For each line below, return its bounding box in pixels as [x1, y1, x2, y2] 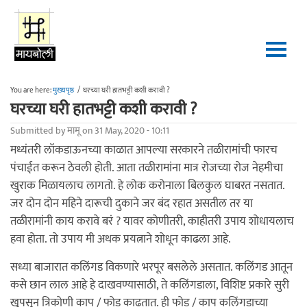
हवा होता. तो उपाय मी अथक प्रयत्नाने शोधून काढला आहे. [10, 230, 231, 249]
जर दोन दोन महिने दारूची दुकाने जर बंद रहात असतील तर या [10, 194, 253, 213]
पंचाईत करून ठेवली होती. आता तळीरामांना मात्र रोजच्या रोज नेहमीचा [10, 158, 283, 177]
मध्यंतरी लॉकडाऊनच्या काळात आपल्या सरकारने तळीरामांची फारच [10, 140, 278, 160]
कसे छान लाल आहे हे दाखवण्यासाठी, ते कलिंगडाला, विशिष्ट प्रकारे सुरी [10, 275, 289, 295]
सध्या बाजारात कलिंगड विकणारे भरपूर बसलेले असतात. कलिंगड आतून [10, 258, 293, 277]
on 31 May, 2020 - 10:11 [80, 123, 169, 138]
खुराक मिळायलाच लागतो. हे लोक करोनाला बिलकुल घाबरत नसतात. [10, 176, 284, 195]
